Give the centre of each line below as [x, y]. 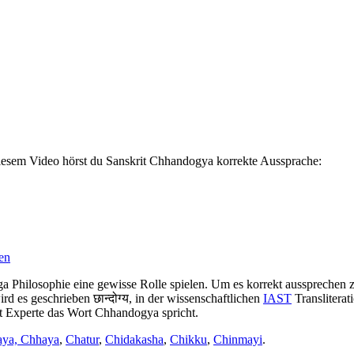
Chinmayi [238, 339]
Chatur [82, 339]
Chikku [188, 339]
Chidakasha [134, 339]
